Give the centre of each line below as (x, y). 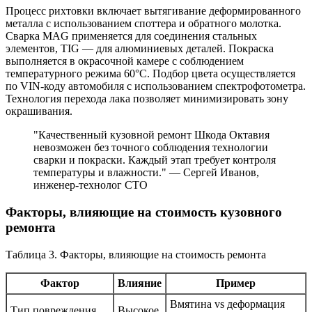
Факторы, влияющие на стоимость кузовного (144, 212)
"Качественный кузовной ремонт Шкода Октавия (151, 135)
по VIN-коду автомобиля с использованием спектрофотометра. (156, 86)
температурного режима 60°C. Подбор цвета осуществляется (150, 74)
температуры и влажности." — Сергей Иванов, (146, 173)
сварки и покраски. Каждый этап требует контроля (155, 160)
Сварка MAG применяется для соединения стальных (131, 36)
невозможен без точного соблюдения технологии (151, 148)
